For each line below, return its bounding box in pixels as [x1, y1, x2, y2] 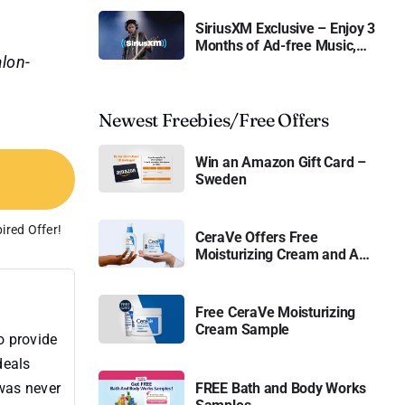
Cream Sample [194, 321, 290, 339]
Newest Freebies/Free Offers [98, 108, 329, 131]
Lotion [194, 263, 235, 281]
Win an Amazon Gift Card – [194, 153, 366, 171]
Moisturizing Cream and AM [194, 246, 372, 264]
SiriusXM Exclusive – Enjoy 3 [194, 20, 376, 38]
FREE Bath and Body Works [194, 379, 367, 397]
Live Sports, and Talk [194, 54, 327, 72]
